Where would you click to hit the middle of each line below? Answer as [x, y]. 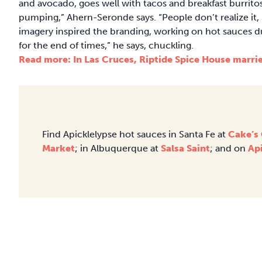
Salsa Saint [185, 148]
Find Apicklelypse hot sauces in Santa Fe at [135, 134]
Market [58, 148]
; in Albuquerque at [118, 148]
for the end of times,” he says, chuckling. [106, 45]
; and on [229, 148]
